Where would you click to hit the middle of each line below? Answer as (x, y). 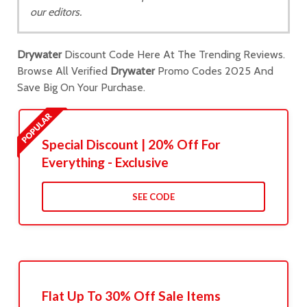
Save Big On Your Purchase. (81, 88)
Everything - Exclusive (105, 162)
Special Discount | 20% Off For (131, 145)
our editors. (56, 12)
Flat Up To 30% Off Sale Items (131, 296)
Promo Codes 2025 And (214, 71)
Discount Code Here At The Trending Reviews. (173, 55)
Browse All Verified (64, 71)
